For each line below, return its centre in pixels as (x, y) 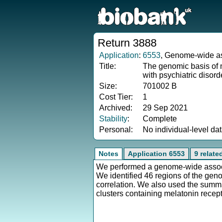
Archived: (116, 108)
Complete (160, 119)
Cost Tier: (116, 97)
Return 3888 (127, 43)
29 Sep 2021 (165, 108)
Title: (108, 66)
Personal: (116, 130)
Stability (113, 119)
